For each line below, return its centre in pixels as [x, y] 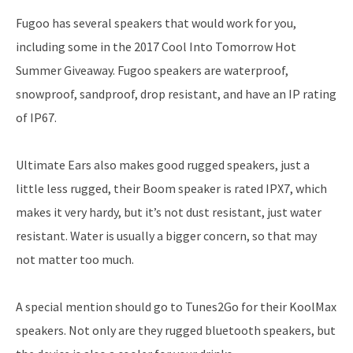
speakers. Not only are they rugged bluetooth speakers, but [176, 330]
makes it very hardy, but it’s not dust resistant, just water [169, 212]
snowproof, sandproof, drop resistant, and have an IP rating [176, 93]
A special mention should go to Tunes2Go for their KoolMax [176, 306]
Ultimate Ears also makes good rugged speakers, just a [163, 164]
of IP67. [36, 117]
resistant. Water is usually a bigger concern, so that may [166, 235]
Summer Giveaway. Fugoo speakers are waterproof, [152, 70]
